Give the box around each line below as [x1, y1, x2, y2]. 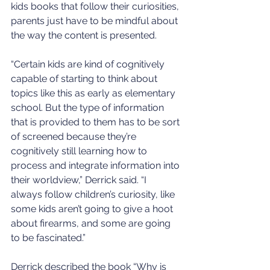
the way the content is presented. [11, 29, 157, 41]
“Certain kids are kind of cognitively [11, 58, 167, 70]
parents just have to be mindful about [11, 14, 180, 27]
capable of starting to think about [11, 72, 160, 84]
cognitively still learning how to [11, 145, 149, 157]
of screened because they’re [11, 130, 139, 142]
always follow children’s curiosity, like [11, 188, 177, 200]
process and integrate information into [11, 159, 182, 171]
